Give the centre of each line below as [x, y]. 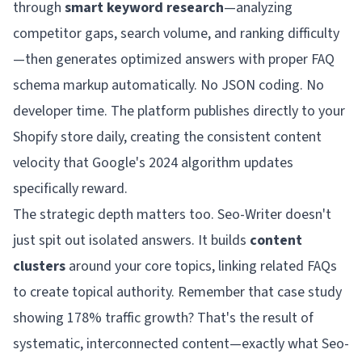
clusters [39, 266]
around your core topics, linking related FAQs [201, 266]
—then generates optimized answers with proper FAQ [174, 59]
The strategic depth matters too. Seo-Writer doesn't [172, 214]
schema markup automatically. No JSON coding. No [168, 85]
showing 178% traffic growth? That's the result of [163, 318]
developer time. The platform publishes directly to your [179, 111]
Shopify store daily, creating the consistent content [167, 137]
